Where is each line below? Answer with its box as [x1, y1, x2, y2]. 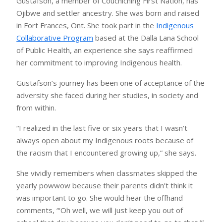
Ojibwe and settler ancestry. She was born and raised [16, 8, 200, 18]
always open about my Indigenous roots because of [16, 135, 194, 146]
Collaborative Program [16, 33, 94, 43]
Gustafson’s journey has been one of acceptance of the [16, 78, 205, 88]
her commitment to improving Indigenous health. [16, 57, 182, 68]
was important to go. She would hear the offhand [16, 193, 183, 203]
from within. [16, 103, 56, 113]
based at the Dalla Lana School [93, 33, 199, 43]
